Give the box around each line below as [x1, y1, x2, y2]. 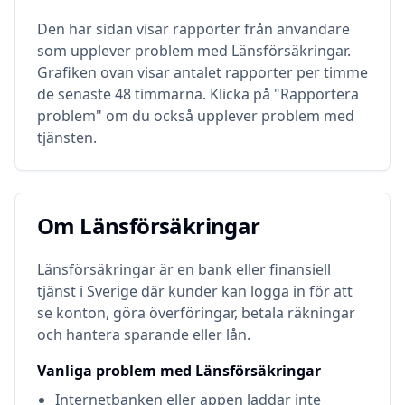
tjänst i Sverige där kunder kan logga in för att [37, 281, 353, 301]
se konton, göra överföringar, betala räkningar [37, 303, 355, 323]
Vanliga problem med [37, 361, 195, 381]
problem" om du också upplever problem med [37, 106, 354, 126]
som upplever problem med [37, 41, 231, 61]
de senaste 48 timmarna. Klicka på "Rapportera [37, 84, 359, 104]
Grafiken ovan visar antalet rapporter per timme [37, 62, 368, 82]
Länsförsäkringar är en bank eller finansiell [37, 259, 331, 279]
